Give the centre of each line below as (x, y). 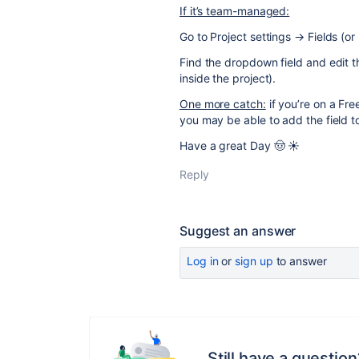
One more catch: (223, 104)
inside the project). (228, 78)
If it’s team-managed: (235, 11)
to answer (300, 261)
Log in (203, 261)
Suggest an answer (238, 231)
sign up (254, 261)
